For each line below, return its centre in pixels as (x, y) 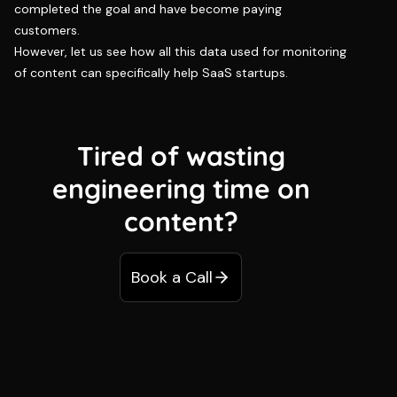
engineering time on (181, 188)
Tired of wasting (181, 156)
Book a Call (172, 277)
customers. (47, 30)
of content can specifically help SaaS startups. (151, 72)
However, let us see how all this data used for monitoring (180, 51)
